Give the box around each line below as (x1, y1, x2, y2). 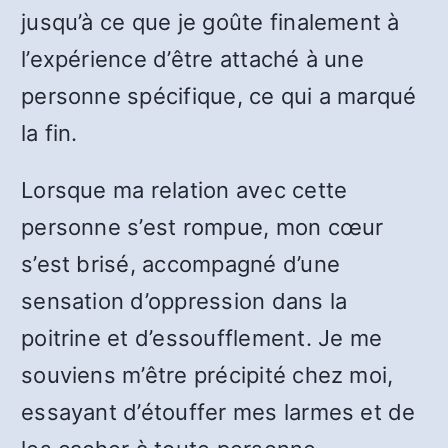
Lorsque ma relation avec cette (21, 177, 348, 203)
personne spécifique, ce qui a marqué (21, 83, 417, 109)
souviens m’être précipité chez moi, (21, 362, 394, 388)
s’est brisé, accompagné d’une (21, 251, 341, 277)
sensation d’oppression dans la (21, 288, 348, 314)
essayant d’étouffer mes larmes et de (21, 399, 416, 425)
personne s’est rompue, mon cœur (21, 214, 384, 240)
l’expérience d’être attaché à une (21, 46, 364, 72)
